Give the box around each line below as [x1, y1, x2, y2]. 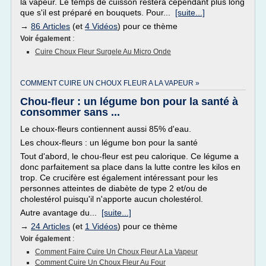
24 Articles [31, 221, 70, 231]
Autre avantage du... [20, 208, 102, 217]
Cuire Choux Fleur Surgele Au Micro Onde [35, 47, 171, 56]
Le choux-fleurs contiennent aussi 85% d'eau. [20, 124, 191, 134]
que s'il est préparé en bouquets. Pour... [20, 8, 175, 17]
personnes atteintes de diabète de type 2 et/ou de [20, 183, 207, 193]
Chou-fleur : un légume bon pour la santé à [20, 96, 238, 107]
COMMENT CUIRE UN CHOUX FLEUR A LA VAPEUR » [20, 79, 199, 87]
